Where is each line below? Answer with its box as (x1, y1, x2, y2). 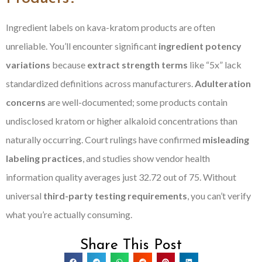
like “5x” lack (188, 58, 242, 70)
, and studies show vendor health (82, 152, 210, 164)
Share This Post (80, 238, 182, 253)
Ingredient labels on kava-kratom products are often (6, 21, 215, 33)
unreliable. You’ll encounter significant (6, 40, 158, 51)
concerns (6, 96, 46, 108)
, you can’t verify (187, 189, 251, 201)
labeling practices (6, 152, 82, 164)
